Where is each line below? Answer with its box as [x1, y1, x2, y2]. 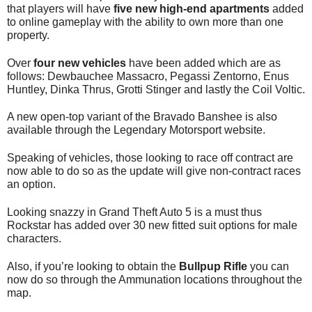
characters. [7, 232, 61, 244]
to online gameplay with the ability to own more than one [7, 15, 283, 28]
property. [7, 29, 49, 41]
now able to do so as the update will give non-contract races [7, 165, 301, 178]
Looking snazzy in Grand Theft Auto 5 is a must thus [7, 205, 262, 218]
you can [250, 260, 289, 272]
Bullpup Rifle [179, 260, 250, 272]
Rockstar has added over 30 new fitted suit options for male [7, 219, 297, 231]
